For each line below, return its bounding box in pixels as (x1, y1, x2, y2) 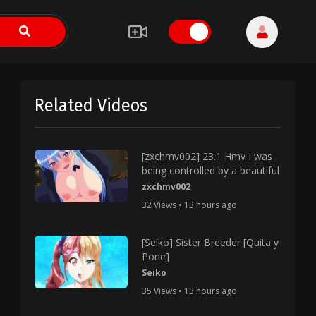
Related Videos (35, 95, 148, 116)
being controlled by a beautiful (141, 164, 279, 177)
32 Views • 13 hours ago (141, 199, 237, 211)
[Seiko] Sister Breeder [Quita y (141, 236, 279, 249)
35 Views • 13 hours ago (141, 285, 237, 297)
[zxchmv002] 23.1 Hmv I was (141, 150, 272, 163)
